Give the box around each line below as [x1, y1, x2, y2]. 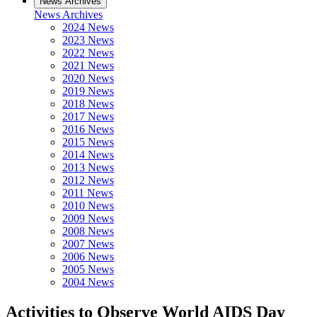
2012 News [62, 174, 114, 186]
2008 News [62, 225, 114, 237]
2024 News [62, 21, 114, 33]
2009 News [62, 212, 114, 224]
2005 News [62, 263, 114, 275]
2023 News [62, 34, 114, 46]
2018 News [62, 98, 114, 110]
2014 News [62, 149, 114, 161]
